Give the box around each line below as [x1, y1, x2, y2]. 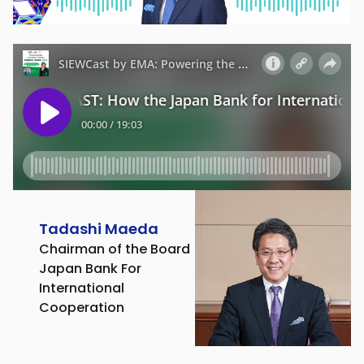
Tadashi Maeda [39, 219, 158, 240]
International [39, 279, 124, 298]
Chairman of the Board [39, 240, 190, 259]
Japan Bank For [39, 259, 141, 279]
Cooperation [39, 298, 124, 318]
